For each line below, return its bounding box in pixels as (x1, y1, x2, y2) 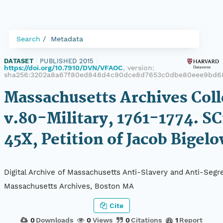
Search (16, 35, 40, 43)
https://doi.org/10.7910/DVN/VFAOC (4, 64, 123, 72)
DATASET (4, 57, 33, 65)
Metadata (51, 35, 83, 43)
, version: (123, 64, 154, 72)
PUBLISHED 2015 (40, 57, 94, 65)
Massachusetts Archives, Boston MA (4, 182, 134, 191)
